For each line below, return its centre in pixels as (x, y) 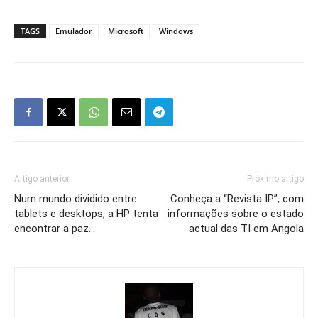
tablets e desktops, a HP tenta (86, 213)
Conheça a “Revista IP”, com (237, 198)
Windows (176, 31)
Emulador (74, 31)
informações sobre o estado (236, 213)
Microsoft (126, 31)
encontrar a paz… (55, 228)
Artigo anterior (42, 179)
